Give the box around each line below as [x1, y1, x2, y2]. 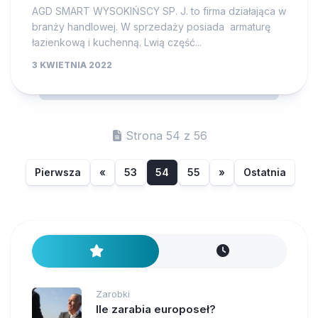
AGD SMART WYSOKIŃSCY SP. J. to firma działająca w [32, 4, 286, 17]
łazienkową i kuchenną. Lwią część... [32, 35, 202, 48]
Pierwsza [34, 165, 81, 178]
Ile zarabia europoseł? [96, 302, 216, 316]
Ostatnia [243, 165, 286, 178]
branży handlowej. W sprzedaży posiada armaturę [32, 20, 270, 33]
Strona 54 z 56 [125, 128, 207, 143]
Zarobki [96, 287, 130, 300]
